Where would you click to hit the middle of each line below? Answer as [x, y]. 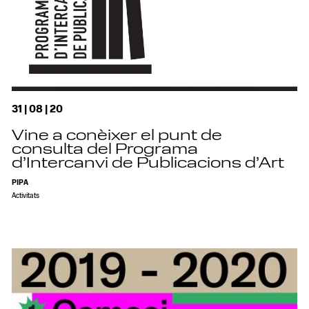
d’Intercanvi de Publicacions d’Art [148, 165]
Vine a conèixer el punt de [117, 137]
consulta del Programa [105, 151]
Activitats [26, 196]
